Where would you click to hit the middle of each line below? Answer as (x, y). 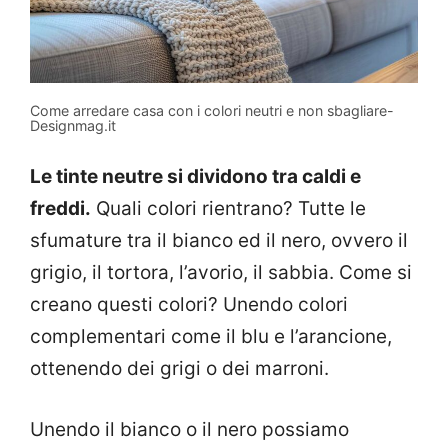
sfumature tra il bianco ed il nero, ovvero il (219, 241)
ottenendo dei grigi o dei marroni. (179, 369)
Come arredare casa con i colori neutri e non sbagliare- (212, 110)
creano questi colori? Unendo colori (189, 305)
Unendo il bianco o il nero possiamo (189, 429)
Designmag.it (73, 125)
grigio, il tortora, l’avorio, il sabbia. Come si (221, 273)
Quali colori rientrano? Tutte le (228, 209)
